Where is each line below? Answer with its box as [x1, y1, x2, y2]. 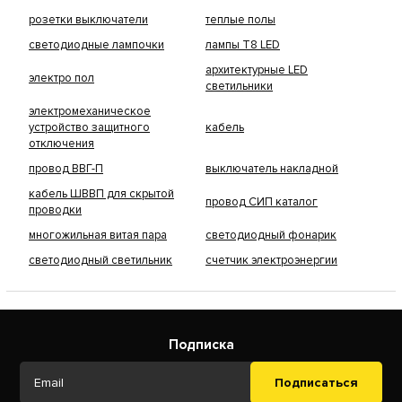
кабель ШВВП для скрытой [29, 187, 174, 201]
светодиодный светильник [29, 253, 172, 267]
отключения [29, 136, 94, 151]
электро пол [29, 71, 94, 85]
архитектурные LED [205, 63, 308, 77]
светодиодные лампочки [29, 38, 164, 52]
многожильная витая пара [29, 228, 167, 242]
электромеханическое [29, 104, 151, 118]
